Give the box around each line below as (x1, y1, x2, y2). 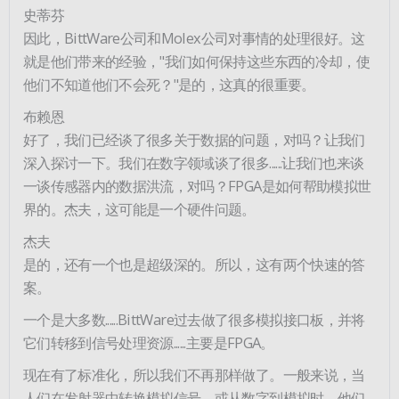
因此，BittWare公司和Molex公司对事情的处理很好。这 (23, 27, 365, 48)
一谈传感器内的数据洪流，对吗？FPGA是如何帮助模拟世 (23, 175, 371, 196)
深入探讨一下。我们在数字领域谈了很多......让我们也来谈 (23, 151, 364, 173)
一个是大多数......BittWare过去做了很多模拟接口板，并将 (23, 308, 365, 330)
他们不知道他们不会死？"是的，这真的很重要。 (23, 73, 315, 94)
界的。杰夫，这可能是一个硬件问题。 (23, 198, 256, 219)
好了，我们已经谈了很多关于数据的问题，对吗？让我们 (23, 128, 365, 150)
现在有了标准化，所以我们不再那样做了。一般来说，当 (23, 363, 365, 385)
